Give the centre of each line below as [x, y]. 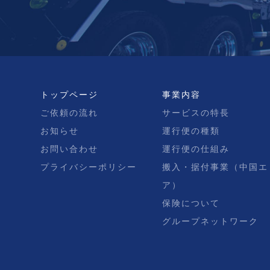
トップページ [70, 95]
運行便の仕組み [196, 149]
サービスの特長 [196, 113]
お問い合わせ [70, 149]
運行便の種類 [191, 131]
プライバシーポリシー [89, 167]
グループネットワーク [210, 221]
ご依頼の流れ [70, 113]
